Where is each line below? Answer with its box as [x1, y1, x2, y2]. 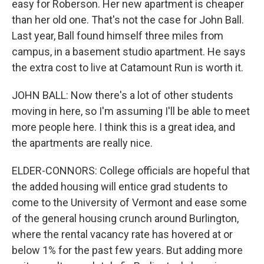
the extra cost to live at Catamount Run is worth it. [12, 61, 243, 74]
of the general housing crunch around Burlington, [12, 212, 239, 225]
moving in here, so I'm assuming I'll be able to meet [12, 105, 250, 117]
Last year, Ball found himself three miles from [12, 29, 223, 42]
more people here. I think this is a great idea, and [12, 121, 235, 133]
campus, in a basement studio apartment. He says [12, 45, 246, 58]
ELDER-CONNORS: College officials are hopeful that [12, 164, 250, 177]
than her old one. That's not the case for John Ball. [12, 14, 244, 26]
